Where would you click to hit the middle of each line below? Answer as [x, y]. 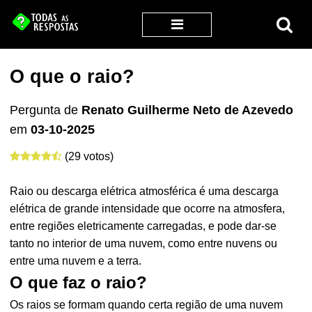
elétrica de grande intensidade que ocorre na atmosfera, [148, 209]
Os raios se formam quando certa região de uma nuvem [147, 305]
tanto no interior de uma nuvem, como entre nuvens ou [144, 243]
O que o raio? [72, 77]
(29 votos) [89, 156]
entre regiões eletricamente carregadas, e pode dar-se [143, 226]
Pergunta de [46, 110]
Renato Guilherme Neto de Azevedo [188, 110]
